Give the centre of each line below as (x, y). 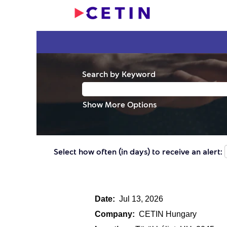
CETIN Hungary (168, 214)
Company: (117, 214)
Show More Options (120, 104)
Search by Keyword (119, 74)
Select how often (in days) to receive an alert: (138, 151)
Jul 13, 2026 (141, 199)
